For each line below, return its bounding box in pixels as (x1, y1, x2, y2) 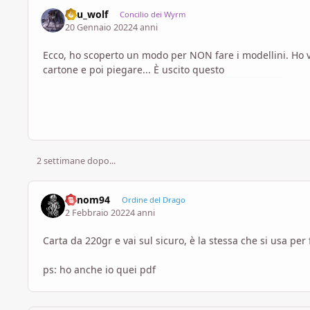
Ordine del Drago (121, 194, 185, 206)
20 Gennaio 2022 (65, 21, 134, 33)
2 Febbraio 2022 (65, 206, 131, 219)
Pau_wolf (65, 8, 109, 21)
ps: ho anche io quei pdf (43, 262, 156, 276)
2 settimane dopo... (36, 155, 116, 167)
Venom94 (65, 193, 111, 207)
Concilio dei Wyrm (119, 9, 185, 20)
